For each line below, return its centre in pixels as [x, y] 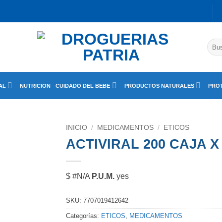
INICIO [77, 128]
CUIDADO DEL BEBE [83, 85]
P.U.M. [103, 176]
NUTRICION [35, 85]
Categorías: [84, 216]
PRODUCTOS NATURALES [159, 85]
